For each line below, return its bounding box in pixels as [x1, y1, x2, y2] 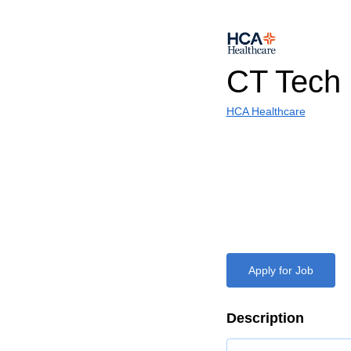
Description [226, 310, 304, 326]
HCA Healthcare [226, 105, 306, 118]
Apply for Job [248, 264, 313, 277]
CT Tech [226, 64, 341, 99]
